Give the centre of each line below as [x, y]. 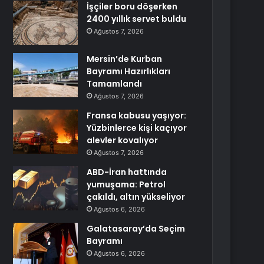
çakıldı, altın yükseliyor [136, 197]
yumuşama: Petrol [126, 184]
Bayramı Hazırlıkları [129, 71]
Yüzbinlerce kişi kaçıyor [137, 128]
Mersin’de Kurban [125, 59]
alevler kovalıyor [123, 140]
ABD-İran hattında [127, 172]
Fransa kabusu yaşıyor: [137, 115]
